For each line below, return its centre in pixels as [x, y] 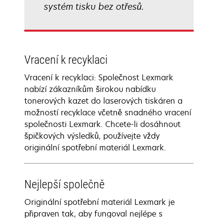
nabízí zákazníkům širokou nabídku [90, 89]
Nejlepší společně [64, 184]
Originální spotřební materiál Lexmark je [100, 202]
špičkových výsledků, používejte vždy [92, 136]
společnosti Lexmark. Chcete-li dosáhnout [102, 124]
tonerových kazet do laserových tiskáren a [103, 101]
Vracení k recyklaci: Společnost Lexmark [99, 77]
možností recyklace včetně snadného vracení [108, 112]
